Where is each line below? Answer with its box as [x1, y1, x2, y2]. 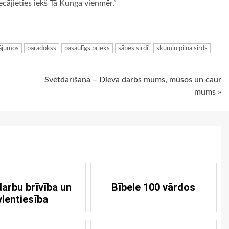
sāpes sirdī [118, 45, 148, 52]
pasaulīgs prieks [64, 45, 110, 52]
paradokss [27, 45, 56, 52]
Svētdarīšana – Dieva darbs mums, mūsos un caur [44, 76, 221, 84]
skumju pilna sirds [156, 45, 208, 52]
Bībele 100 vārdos [111, 181, 196, 193]
